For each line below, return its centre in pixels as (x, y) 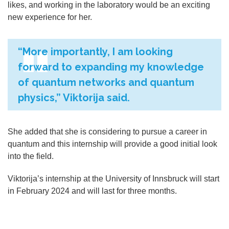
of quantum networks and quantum (106, 83)
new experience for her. (50, 17)
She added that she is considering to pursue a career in (107, 132)
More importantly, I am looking (98, 52)
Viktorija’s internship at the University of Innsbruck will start (113, 179)
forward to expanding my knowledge (111, 67)
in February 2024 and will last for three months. (92, 191)
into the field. (31, 156)
